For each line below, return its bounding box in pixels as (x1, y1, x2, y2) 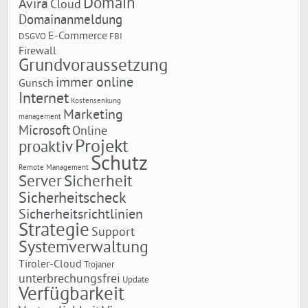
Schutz (90, 151, 148, 177)
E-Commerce (47, 29, 107, 43)
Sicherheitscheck (18, 189, 126, 208)
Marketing (63, 106, 123, 124)
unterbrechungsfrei (18, 272, 120, 287)
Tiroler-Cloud (18, 257, 82, 272)
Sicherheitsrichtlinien (18, 206, 143, 224)
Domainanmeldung (18, 12, 122, 29)
